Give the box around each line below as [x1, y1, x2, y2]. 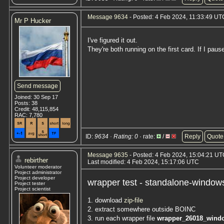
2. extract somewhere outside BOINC [87, 205, 195, 213]
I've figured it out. [87, 36, 137, 44]
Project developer [14, 175, 55, 180]
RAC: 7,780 [14, 112, 42, 118]
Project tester [14, 180, 45, 186]
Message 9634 [87, 13, 128, 20]
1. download [87, 196, 124, 204]
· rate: [138, 133, 156, 140]
